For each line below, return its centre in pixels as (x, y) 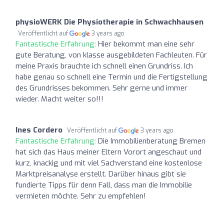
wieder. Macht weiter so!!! (59, 99)
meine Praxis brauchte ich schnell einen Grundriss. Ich (104, 66)
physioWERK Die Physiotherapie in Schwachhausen (109, 22)
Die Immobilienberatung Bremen (152, 141)
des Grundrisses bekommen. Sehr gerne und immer (101, 88)
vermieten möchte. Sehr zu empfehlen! (81, 196)
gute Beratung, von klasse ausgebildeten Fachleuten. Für (111, 55)
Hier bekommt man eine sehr (146, 44)
